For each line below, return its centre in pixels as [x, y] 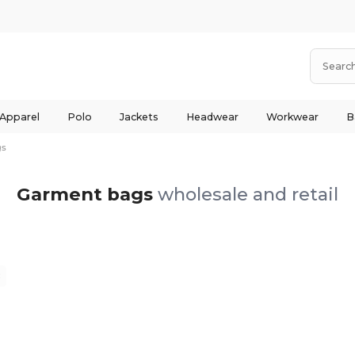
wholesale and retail [248, 194]
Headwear [212, 116]
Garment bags [87, 194]
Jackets [139, 116]
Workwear [292, 116]
